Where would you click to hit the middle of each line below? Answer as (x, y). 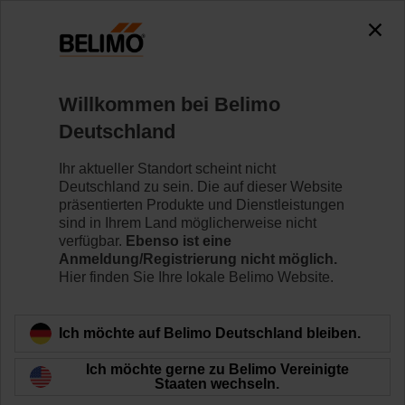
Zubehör (175, 73)
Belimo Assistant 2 (103, 113)
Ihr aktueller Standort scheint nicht (167, 168)
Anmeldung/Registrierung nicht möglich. (198, 259)
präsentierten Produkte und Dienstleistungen (202, 204)
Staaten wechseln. (217, 383)
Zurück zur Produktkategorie (131, 240)
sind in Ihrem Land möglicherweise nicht (188, 222)
